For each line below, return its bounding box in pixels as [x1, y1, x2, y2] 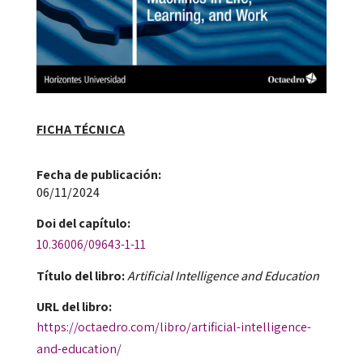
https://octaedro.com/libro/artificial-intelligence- [36, 318, 311, 336]
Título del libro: [36, 267, 125, 285]
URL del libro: [36, 298, 112, 316]
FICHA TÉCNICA [36, 121, 125, 139]
